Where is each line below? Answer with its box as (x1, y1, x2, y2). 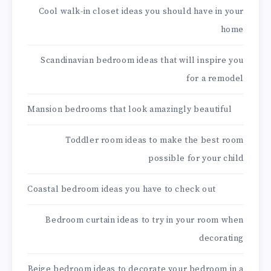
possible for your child (148, 153, 244, 165)
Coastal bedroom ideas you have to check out (27, 184, 216, 195)
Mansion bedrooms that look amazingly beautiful (27, 104, 232, 116)
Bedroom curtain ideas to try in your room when (45, 215, 244, 226)
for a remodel (186, 73, 244, 85)
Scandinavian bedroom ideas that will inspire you (41, 55, 244, 67)
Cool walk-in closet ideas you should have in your (38, 6, 244, 18)
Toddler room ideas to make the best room (65, 135, 244, 146)
